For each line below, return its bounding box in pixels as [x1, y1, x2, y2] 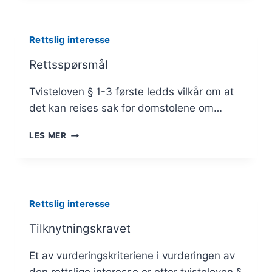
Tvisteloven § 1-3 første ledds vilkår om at [29, 86, 234, 98]
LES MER [29, 131, 67, 141]
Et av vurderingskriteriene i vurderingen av [29, 250, 235, 262]
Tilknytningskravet [29, 222, 131, 236]
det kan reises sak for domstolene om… [29, 102, 222, 115]
